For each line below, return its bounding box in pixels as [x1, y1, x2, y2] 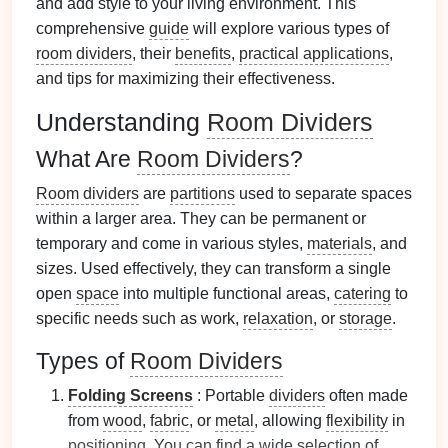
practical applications [239, 45, 389, 62]
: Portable [193, 387, 269, 404]
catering [334, 285, 391, 302]
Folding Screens [68, 387, 193, 404]
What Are [36, 146, 137, 172]
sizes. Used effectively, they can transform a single [36, 260, 391, 277]
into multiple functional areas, [119, 285, 334, 302]
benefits [175, 45, 231, 62]
